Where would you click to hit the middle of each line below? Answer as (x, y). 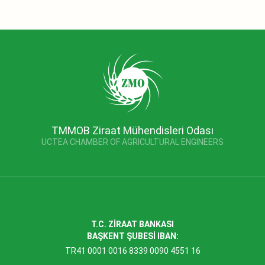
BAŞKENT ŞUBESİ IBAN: (132, 236)
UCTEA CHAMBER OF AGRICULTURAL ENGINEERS (132, 142)
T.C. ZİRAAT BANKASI (132, 224)
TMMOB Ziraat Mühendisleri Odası (132, 130)
